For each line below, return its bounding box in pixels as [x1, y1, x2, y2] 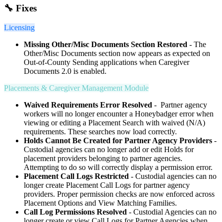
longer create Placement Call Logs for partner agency [24, 180, 190, 189]
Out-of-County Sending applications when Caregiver [24, 57, 189, 66]
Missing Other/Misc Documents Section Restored [24, 40, 187, 49]
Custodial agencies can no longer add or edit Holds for [24, 145, 194, 154]
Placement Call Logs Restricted [24, 171, 129, 180]
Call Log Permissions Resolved [24, 207, 127, 216]
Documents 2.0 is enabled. [24, 66, 107, 75]
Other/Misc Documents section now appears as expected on [24, 49, 210, 57]
